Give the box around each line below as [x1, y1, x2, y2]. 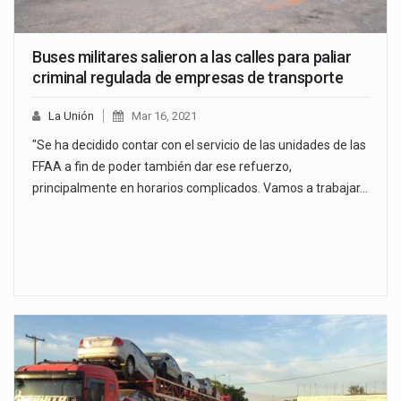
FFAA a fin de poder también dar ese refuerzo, [32, 158, 292, 174]
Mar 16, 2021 [132, 108, 197, 123]
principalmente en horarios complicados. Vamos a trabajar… [32, 180, 368, 195]
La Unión [48, 108, 94, 123]
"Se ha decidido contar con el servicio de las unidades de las [32, 137, 366, 152]
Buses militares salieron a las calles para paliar [32, 47, 352, 66]
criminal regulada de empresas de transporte [32, 67, 344, 87]
